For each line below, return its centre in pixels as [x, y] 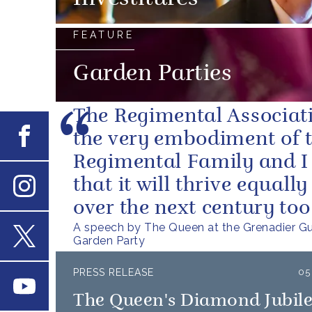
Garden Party [109, 241]
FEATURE [104, 35]
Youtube [57, 284]
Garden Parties [152, 75]
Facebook [61, 134]
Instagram [45, 204]
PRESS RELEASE [114, 272]
